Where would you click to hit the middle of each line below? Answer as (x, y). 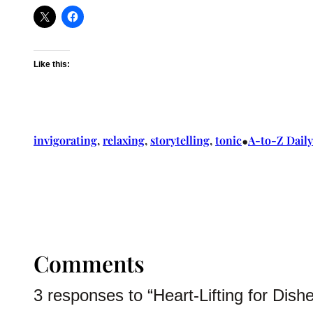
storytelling (180, 140)
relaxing (124, 140)
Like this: (52, 64)
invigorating (65, 140)
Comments (89, 263)
